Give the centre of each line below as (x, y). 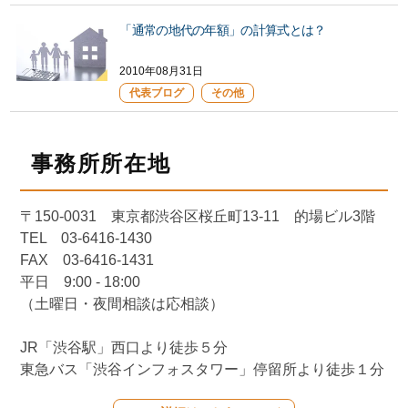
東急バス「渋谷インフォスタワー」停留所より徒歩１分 (203, 369)
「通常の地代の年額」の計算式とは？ (223, 30)
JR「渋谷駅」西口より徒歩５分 (124, 347)
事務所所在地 (101, 163)
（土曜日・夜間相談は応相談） (122, 304)
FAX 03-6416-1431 (87, 260)
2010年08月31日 (162, 71)
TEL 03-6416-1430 (87, 238)
